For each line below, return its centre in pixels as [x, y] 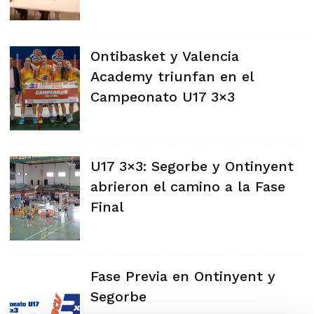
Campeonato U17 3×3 [163, 97]
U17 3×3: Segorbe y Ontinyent [192, 166]
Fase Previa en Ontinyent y [183, 276]
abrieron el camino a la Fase [188, 186]
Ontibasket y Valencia [165, 56]
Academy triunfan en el [172, 76]
